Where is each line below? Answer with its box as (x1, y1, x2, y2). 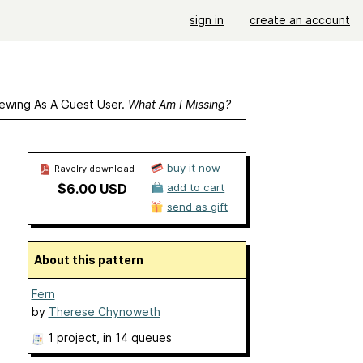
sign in (190, 13, 224, 27)
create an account (250, 13, 350, 27)
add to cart (167, 181, 225, 194)
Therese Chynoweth (48, 305, 160, 318)
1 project (47, 331, 96, 344)
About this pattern (41, 253, 143, 267)
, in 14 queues (96, 331, 172, 344)
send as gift (167, 200, 228, 213)
